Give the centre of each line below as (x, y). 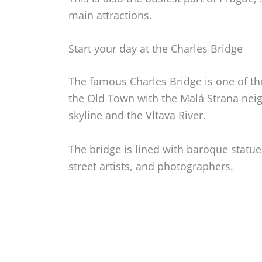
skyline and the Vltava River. (137, 116)
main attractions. (110, 15)
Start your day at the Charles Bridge (156, 49)
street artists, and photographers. (151, 166)
